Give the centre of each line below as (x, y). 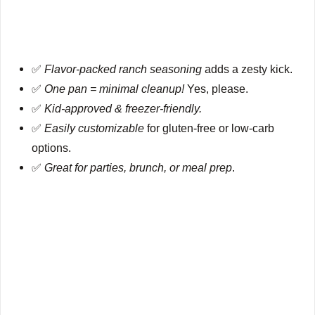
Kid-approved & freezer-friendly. (123, 108)
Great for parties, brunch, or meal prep (139, 167)
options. (52, 147)
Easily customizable (95, 128)
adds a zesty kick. (247, 69)
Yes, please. (217, 88)
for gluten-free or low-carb (210, 128)
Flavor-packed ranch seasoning (123, 69)
